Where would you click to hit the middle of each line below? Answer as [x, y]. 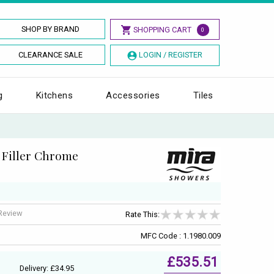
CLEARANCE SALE [51, 55]
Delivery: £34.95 [46, 268]
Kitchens [54, 95]
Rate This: [143, 215]
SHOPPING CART [162, 30]
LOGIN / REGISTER [170, 55]
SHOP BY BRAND [51, 29]
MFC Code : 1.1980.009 [181, 235]
